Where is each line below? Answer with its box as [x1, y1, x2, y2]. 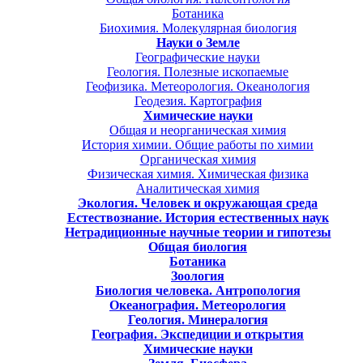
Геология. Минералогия [127, 312, 268, 327]
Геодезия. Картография [134, 93, 262, 108]
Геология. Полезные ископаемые [107, 64, 288, 79]
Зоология [171, 268, 224, 283]
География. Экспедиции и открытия [92, 327, 304, 341]
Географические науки [135, 49, 260, 64]
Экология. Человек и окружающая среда [78, 195, 318, 210]
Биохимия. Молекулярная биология [99, 20, 297, 35]
